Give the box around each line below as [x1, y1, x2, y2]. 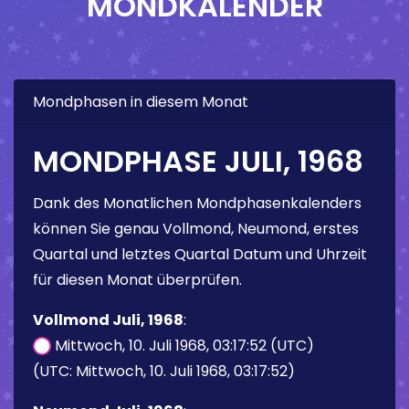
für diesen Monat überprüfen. [33, 268, 242, 290]
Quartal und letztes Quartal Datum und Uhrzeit [33, 243, 367, 265]
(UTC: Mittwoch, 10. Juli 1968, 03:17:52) [33, 360, 295, 382]
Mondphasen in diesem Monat [33, 90, 248, 112]
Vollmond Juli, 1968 [33, 309, 184, 330]
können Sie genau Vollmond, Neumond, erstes [33, 217, 359, 239]
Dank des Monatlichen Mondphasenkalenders [33, 192, 362, 214]
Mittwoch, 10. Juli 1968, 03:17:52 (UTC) [51, 334, 314, 356]
